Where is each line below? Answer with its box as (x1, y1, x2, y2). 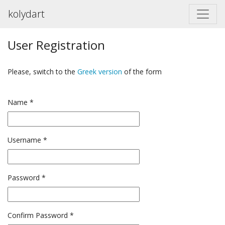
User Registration (8, 37, 105, 53)
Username (8, 135, 41, 145)
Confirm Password (8, 210, 68, 220)
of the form (122, 67, 162, 76)
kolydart (8, 7, 45, 21)
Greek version (77, 67, 122, 76)
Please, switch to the (8, 67, 77, 76)
